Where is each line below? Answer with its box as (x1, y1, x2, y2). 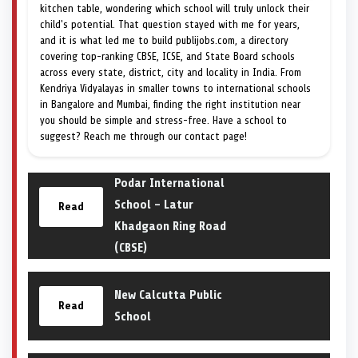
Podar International (114, 175, 225, 190)
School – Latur (114, 197, 193, 212)
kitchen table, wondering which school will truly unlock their (40, 2, 309, 14)
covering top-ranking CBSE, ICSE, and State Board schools (40, 50, 295, 62)
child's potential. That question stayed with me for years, (40, 18, 300, 30)
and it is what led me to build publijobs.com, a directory (40, 34, 288, 46)
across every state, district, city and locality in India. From (40, 66, 301, 78)
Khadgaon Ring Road (114, 218, 226, 233)
